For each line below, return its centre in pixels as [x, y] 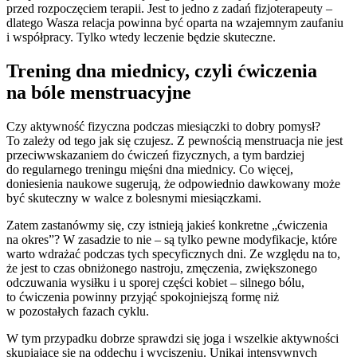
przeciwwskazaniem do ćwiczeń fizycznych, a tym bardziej [155, 155]
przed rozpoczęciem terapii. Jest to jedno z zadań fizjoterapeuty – [169, 9]
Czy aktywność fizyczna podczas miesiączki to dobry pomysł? [163, 126]
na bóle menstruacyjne [99, 92]
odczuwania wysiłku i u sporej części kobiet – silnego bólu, [155, 282]
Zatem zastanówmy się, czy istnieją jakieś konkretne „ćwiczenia [167, 225]
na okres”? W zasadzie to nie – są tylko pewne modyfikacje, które [172, 239]
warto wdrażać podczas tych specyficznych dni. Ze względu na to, [173, 253]
